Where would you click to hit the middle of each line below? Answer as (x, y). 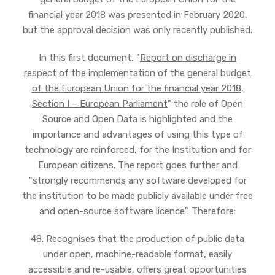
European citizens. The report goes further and (137, 165)
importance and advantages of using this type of (137, 134)
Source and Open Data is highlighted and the (137, 119)
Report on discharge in (188, 58)
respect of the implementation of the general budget (137, 73)
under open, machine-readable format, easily (137, 254)
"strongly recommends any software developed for (137, 180)
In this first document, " (89, 58)
